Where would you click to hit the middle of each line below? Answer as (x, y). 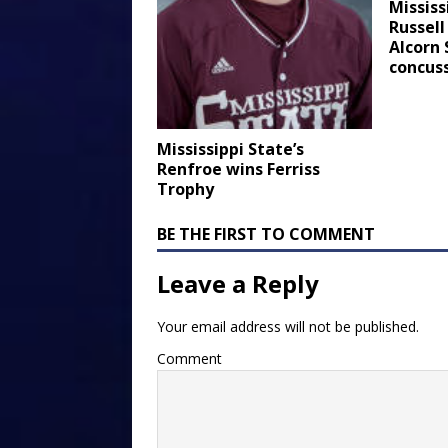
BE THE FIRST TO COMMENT (266, 233)
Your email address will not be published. (288, 326)
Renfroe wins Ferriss (238, 168)
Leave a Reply (238, 283)
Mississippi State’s (230, 148)
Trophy (185, 188)
